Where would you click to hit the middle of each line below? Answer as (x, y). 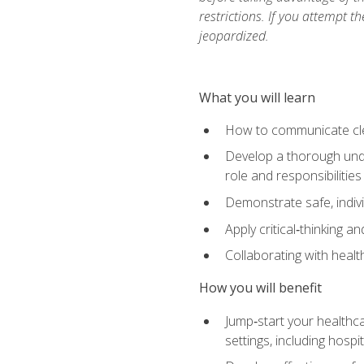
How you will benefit (260, 288)
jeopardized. (234, 35)
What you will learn (257, 97)
